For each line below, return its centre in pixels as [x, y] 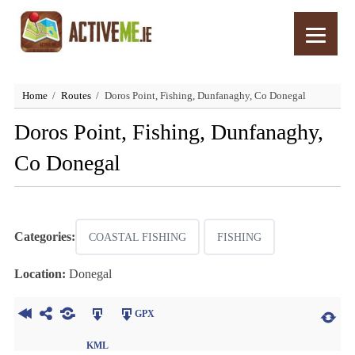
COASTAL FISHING [137, 237]
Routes [76, 95]
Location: [40, 274]
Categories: [44, 237]
